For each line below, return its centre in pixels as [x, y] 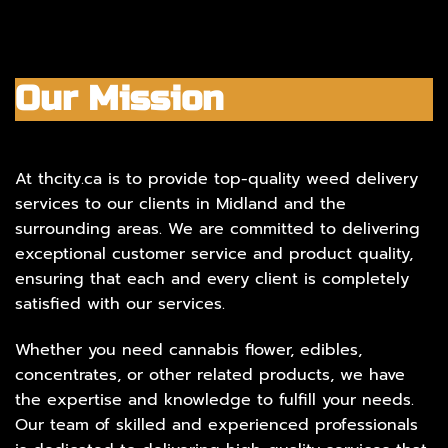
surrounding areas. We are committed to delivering [217, 229]
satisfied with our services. [120, 304]
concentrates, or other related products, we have [210, 375]
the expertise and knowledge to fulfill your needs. [214, 400]
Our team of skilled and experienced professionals [216, 425]
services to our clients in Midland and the [180, 204]
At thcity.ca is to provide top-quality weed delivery [216, 179]
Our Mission [119, 98]
